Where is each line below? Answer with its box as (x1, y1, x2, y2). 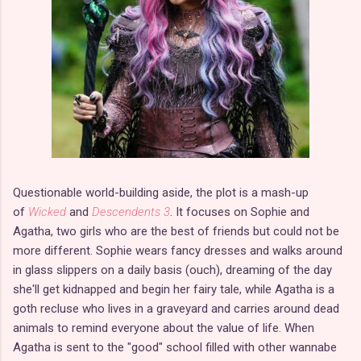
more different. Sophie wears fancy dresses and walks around (13, 243, 342, 258)
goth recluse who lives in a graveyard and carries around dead (13, 301, 339, 316)
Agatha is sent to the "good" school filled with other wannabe (13, 339, 337, 355)
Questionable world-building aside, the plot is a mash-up (13, 185, 309, 200)
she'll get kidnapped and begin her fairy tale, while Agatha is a (13, 281, 334, 297)
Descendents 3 (92, 204, 170, 219)
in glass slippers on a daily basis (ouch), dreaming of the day (13, 262, 332, 277)
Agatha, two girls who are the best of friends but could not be (13, 223, 339, 239)
